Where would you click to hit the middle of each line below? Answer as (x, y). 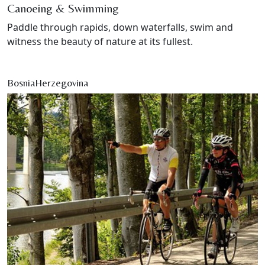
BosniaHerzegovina (48, 83)
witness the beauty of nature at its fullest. (100, 42)
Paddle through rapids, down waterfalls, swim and (120, 28)
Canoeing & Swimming (63, 8)
